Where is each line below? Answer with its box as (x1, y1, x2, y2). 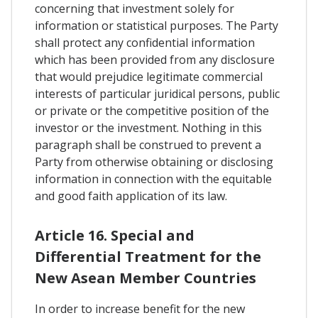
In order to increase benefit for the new (35, 300, 245, 317)
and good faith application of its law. (35, 187, 227, 204)
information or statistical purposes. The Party (35, 17, 278, 33)
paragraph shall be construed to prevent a (35, 136, 261, 153)
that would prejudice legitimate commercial (35, 68, 263, 84)
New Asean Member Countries (35, 268, 256, 287)
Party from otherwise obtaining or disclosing (35, 153, 273, 170)
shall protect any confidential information (35, 34, 255, 50)
